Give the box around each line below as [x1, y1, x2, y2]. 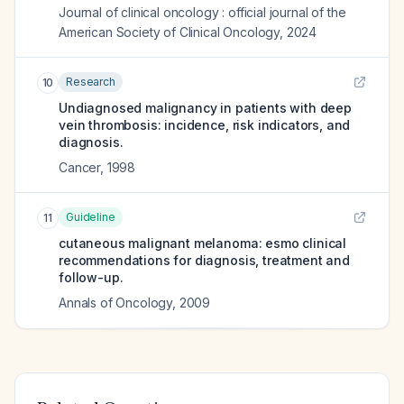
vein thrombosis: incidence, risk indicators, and [59, 117, 351, 133]
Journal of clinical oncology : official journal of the [59, 5, 346, 20]
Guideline [66, 210, 115, 224]
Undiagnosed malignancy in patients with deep [59, 100, 352, 115]
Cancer [59, 160, 101, 175]
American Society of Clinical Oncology [59, 24, 280, 40]
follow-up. [59, 270, 124, 285]
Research [66, 75, 115, 88]
